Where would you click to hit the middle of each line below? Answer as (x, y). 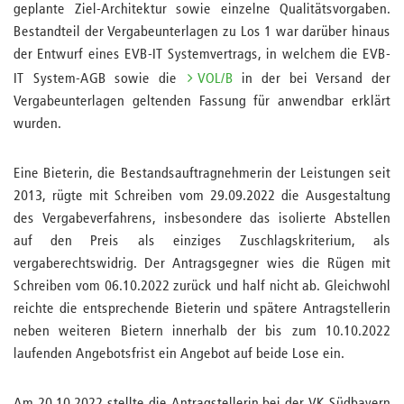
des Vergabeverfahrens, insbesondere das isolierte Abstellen (202, 219)
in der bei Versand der (312, 79)
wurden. (37, 124)
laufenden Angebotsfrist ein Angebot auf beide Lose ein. (181, 354)
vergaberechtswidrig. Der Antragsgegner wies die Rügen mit (202, 264)
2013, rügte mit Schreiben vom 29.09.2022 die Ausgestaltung (202, 197)
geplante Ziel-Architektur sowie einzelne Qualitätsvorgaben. (202, 10)
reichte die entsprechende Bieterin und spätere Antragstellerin (202, 309)
